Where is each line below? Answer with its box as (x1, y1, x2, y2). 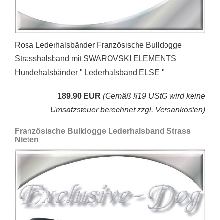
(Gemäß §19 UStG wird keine (103, 92, 205, 101)
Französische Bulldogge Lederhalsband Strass (15, 127, 191, 136)
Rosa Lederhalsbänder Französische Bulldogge (15, 41, 182, 50)
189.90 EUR (57, 92, 101, 101)
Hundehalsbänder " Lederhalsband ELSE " (15, 68, 165, 77)
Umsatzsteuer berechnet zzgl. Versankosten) (50, 106, 205, 114)
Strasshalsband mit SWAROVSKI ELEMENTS (15, 55, 176, 63)
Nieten (15, 136, 39, 144)
